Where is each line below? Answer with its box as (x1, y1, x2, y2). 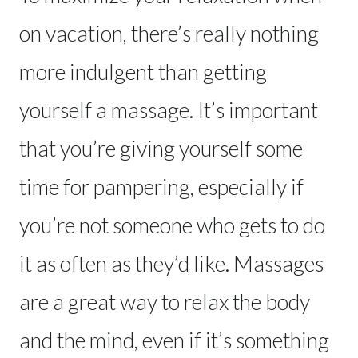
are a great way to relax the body (19, 288, 310, 315)
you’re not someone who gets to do (19, 211, 325, 238)
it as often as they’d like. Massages (19, 249, 324, 276)
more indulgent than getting (19, 58, 267, 85)
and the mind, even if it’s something (19, 326, 329, 353)
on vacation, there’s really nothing (19, 19, 319, 46)
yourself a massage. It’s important (19, 96, 318, 123)
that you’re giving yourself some (19, 134, 303, 161)
